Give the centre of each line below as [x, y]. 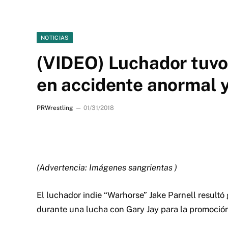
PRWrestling [55, 108]
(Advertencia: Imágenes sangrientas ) [107, 167]
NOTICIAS [55, 38]
